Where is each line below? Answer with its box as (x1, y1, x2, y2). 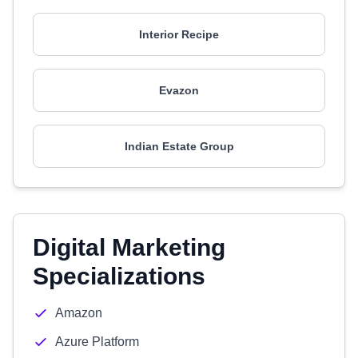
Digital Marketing (33, 234, 225, 261)
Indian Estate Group (124, 140, 234, 153)
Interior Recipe (139, 28, 219, 41)
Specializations (33, 263, 205, 289)
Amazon (55, 306, 102, 320)
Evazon (159, 84, 199, 97)
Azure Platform (55, 335, 139, 348)
